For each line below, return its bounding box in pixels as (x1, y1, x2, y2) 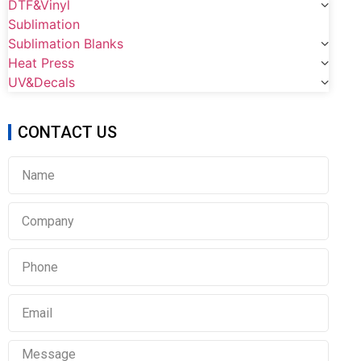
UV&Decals (8, 74, 75, 90)
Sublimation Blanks (8, 35, 123, 52)
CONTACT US (18, 122, 117, 142)
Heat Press (8, 55, 74, 71)
